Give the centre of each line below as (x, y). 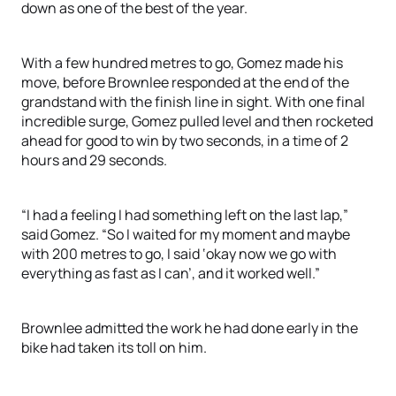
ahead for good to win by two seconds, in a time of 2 (185, 141)
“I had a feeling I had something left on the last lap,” (185, 215)
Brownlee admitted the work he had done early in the (190, 328)
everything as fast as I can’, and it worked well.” (171, 273)
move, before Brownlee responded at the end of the (185, 82)
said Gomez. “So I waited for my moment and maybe (186, 234)
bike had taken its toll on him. (114, 347)
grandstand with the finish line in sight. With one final (193, 102)
